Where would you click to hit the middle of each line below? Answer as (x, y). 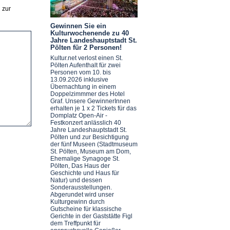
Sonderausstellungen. (81, 188)
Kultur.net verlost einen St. (86, 58)
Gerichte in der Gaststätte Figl (91, 216)
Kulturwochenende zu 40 (89, 33)
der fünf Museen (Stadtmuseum (94, 145)
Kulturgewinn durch (77, 202)
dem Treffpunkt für (75, 224)
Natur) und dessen (76, 180)
